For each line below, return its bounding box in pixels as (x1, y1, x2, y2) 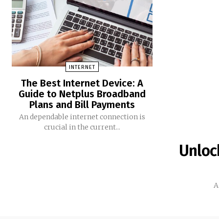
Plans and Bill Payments (29, 99, 135, 111)
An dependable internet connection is (19, 112, 145, 122)
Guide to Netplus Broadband (19, 88, 146, 100)
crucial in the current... (44, 123, 120, 132)
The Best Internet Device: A (21, 77, 143, 89)
